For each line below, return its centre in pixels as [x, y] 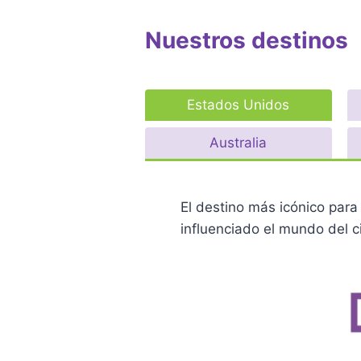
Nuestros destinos [247, 40]
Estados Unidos [239, 104]
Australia [239, 142]
